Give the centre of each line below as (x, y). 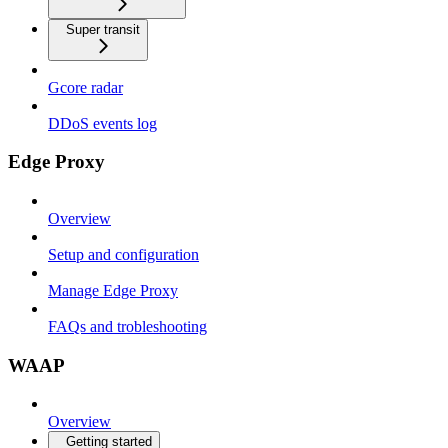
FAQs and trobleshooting (127, 326)
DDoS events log (102, 123)
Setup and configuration (123, 254)
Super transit (103, 29)
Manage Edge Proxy (113, 290)
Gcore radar (85, 87)
